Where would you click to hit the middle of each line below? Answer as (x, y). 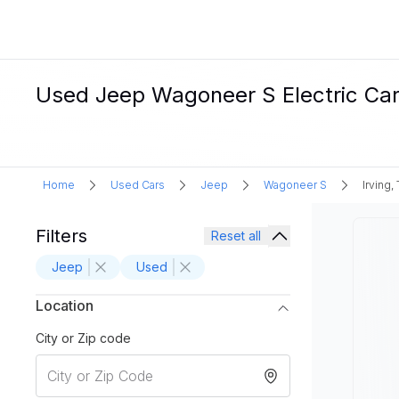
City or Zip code (83, 338)
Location (65, 305)
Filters (61, 236)
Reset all (236, 236)
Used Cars (138, 185)
